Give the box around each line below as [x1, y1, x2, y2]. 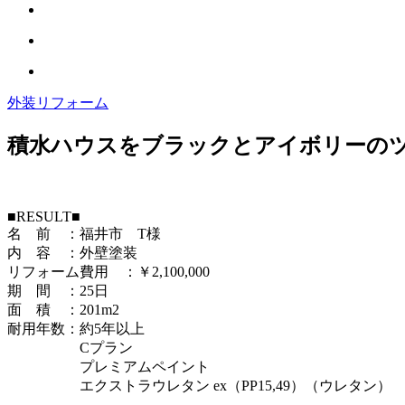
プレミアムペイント [7, 358, 210, 374]
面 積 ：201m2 [7, 301, 119, 317]
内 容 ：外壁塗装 [7, 244, 137, 260]
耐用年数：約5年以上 [7, 320, 145, 336]
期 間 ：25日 [7, 282, 108, 298]
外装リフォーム [7, 95, 108, 110]
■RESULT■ [7, 208, 80, 224]
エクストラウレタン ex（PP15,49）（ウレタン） [7, 377, 391, 393]
